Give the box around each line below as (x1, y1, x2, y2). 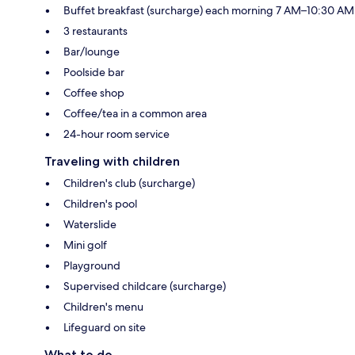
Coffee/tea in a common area (63, 105, 207, 120)
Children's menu (63, 299, 143, 314)
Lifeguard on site (63, 319, 146, 334)
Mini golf (63, 237, 107, 252)
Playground (63, 258, 120, 273)
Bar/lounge (63, 44, 120, 59)
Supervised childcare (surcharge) (63, 278, 226, 293)
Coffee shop (63, 85, 124, 100)
